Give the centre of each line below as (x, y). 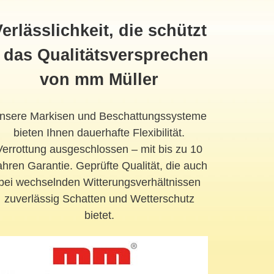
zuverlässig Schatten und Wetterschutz (99, 199)
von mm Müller (99, 80)
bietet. (99, 216)
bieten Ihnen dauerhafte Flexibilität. (99, 133)
